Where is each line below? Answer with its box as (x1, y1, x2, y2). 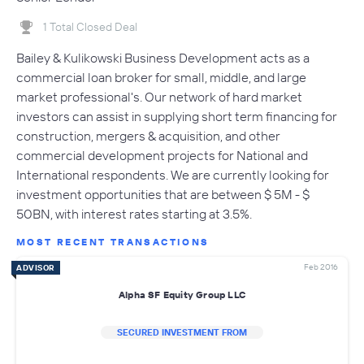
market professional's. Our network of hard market (16, 89, 302, 106)
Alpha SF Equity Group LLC (119, 288, 245, 301)
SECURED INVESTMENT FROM (117, 327, 247, 339)
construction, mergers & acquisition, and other (16, 128, 280, 145)
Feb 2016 (304, 262, 338, 273)
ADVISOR (16, 262, 55, 274)
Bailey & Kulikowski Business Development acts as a (16, 50, 310, 67)
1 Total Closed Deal (43, 19, 137, 34)
